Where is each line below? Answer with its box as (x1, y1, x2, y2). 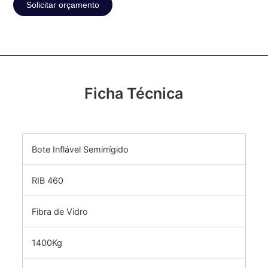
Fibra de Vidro (31, 206, 88, 217)
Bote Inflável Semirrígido (31, 144, 129, 155)
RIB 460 (31, 175, 63, 186)
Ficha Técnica (84, 84, 184, 102)
